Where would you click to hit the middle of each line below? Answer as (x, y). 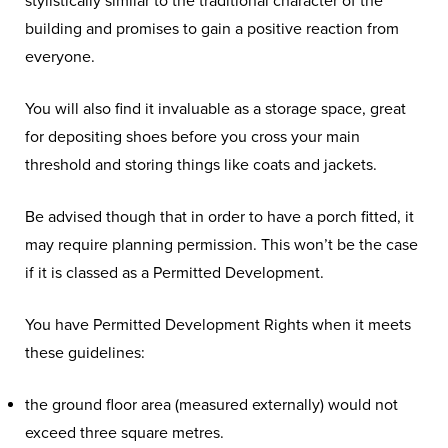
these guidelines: (85, 353)
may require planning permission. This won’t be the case (221, 245)
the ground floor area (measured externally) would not (211, 405)
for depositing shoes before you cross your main (192, 137)
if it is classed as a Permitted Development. (176, 273)
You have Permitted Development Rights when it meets (218, 325)
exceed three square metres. (124, 433)
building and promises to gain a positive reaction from (212, 29)
